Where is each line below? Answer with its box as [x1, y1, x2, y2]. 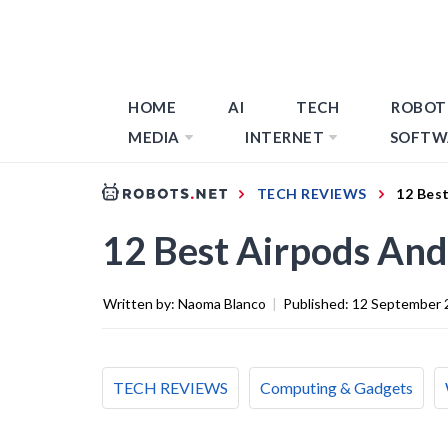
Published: [283, 294, 352, 312]
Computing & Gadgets [260, 377, 413, 397]
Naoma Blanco [178, 294, 266, 312]
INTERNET [245, 128, 324, 146]
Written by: [103, 294, 178, 312]
